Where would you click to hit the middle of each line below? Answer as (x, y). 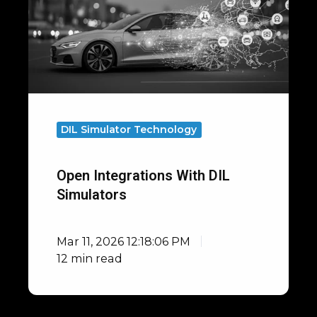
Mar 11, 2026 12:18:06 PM (123, 241)
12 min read (90, 258)
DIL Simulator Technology (129, 129)
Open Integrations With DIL (143, 175)
